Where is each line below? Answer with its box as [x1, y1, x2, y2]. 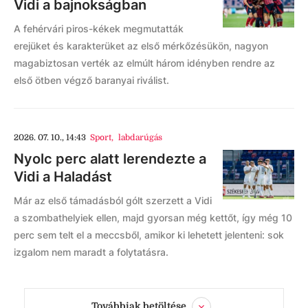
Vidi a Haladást [14, 168, 112, 185]
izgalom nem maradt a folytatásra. [14, 245, 168, 258]
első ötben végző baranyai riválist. [14, 74, 169, 86]
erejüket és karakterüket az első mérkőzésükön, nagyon [14, 39, 268, 52]
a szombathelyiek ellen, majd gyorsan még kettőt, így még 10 [14, 211, 292, 223]
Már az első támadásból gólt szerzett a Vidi [14, 194, 212, 206]
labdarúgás [118, 132, 162, 142]
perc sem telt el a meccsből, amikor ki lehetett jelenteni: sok [14, 228, 284, 241]
